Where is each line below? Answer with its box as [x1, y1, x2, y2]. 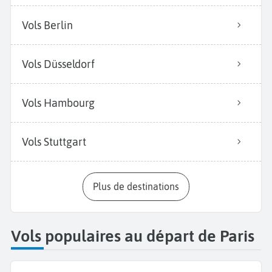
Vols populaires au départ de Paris [11, 226, 254, 245]
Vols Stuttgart [22, 135, 86, 149]
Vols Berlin [22, 19, 73, 32]
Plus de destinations [98, 181, 179, 192]
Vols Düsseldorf [22, 58, 95, 71]
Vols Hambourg [22, 97, 95, 110]
